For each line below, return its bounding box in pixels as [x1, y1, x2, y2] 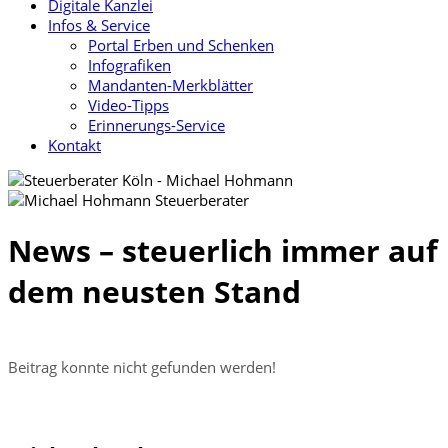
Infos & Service [48, 15, 150, 35]
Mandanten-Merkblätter [88, 75, 253, 95]
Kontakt [48, 135, 101, 155]
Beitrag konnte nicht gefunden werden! [8, 357, 276, 378]
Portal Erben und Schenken [88, 35, 274, 55]
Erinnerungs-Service [88, 115, 225, 135]
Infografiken [88, 55, 171, 75]
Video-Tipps [88, 95, 169, 115]
